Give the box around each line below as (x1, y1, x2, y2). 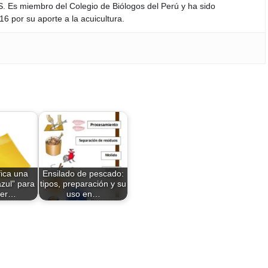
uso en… (66, 188, 100, 199)
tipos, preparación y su (40, 178, 126, 188)
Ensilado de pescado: (42, 168, 124, 178)
